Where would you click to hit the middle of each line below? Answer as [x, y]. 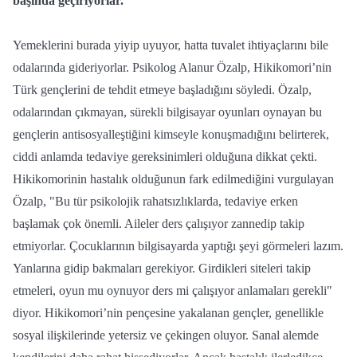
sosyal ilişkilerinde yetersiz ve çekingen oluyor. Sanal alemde [166, 335]
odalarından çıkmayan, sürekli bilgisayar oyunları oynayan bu [167, 112]
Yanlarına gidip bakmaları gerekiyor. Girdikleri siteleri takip [162, 268]
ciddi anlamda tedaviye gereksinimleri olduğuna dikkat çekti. [165, 157]
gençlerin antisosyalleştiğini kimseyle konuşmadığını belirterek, [171, 134]
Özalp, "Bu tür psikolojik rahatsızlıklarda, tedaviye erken [155, 201]
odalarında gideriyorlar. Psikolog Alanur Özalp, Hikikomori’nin [172, 67]
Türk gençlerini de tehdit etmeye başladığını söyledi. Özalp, [162, 90]
